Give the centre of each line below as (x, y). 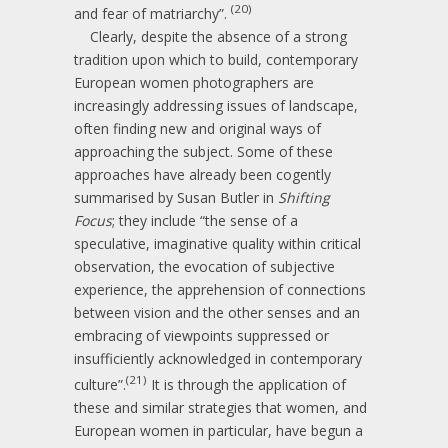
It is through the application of (246, 384)
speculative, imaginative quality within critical (217, 244)
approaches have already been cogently (202, 175)
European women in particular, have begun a (218, 430)
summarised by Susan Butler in (176, 198)
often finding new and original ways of (197, 129)
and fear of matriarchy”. (152, 14)
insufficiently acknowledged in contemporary (218, 359)
